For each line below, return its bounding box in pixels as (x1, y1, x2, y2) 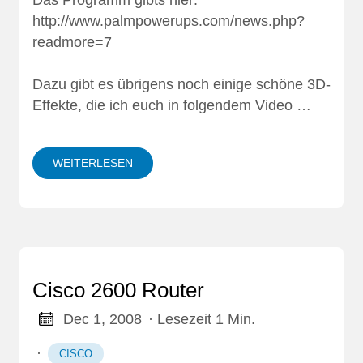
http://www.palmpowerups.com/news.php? (32, 13, 305, 30)
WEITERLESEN (53, 156, 133, 169)
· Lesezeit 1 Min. (147, 310, 255, 327)
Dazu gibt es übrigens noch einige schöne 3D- (32, 75, 331, 92)
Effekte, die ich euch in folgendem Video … (32, 96, 311, 113)
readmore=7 (32, 34, 112, 51)
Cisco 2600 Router (32, 277, 204, 302)
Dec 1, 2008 (62, 310, 142, 327)
